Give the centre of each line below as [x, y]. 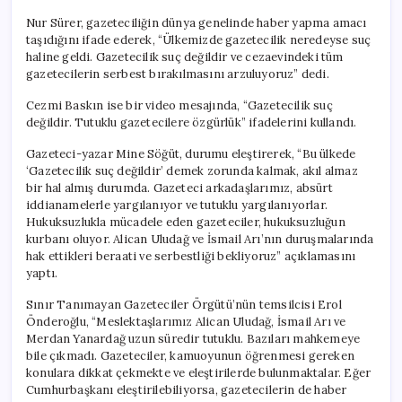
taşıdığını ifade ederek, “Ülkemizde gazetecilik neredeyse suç [199, 39]
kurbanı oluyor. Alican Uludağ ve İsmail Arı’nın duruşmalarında [200, 239]
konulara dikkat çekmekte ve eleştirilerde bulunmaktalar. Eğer [199, 372]
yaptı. [42, 273]
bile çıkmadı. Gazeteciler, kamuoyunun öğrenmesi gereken [190, 355]
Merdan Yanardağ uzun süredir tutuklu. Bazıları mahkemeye [193, 338]
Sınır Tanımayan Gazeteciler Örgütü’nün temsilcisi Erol [184, 304]
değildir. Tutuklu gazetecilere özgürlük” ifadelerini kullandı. [192, 122]
